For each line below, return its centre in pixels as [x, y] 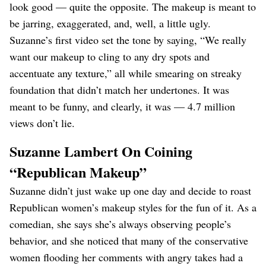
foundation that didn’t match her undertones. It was [119, 90]
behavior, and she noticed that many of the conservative [129, 240]
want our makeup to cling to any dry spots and [110, 56]
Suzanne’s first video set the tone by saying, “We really [128, 40]
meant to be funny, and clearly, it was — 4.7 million [122, 106]
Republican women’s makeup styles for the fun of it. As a [133, 207]
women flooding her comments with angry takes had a [126, 257]
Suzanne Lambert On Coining [101, 151]
